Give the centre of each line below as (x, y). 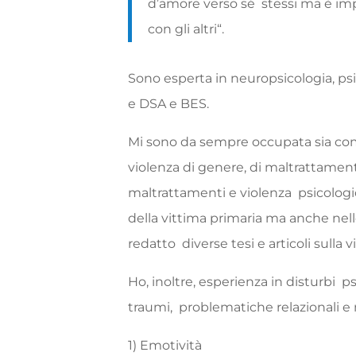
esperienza (235, 281)
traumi (149, 307)
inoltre (173, 281)
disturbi (314, 281)
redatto (155, 243)
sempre (226, 141)
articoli (292, 243)
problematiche (228, 307)
